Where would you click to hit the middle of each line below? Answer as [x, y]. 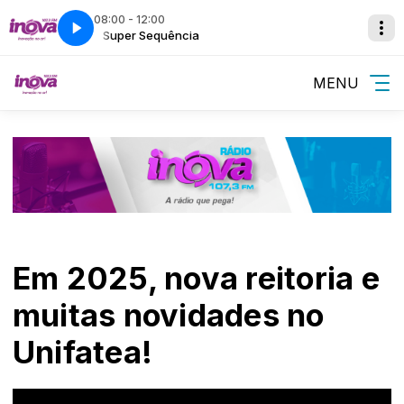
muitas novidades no [169, 315]
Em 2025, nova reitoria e [196, 278]
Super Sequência [141, 35]
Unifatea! [83, 352]
